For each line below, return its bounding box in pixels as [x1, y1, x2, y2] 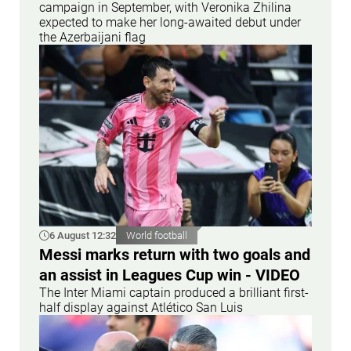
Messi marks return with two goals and [39, 244, 310, 264]
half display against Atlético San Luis [39, 299, 243, 315]
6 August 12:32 [49, 229, 116, 241]
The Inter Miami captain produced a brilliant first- [39, 284, 309, 300]
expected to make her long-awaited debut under [39, 14, 301, 30]
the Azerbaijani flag [39, 29, 146, 45]
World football [126, 229, 187, 241]
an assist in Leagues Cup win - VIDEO [39, 265, 300, 284]
